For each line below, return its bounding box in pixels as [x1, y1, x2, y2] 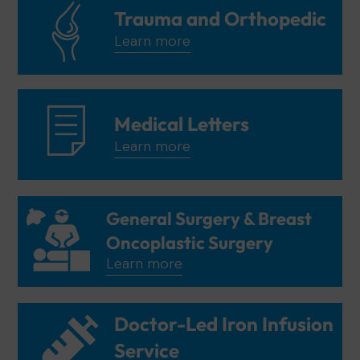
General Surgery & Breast [106, 207, 312, 231]
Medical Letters [114, 111, 249, 136]
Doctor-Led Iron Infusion [114, 312, 333, 337]
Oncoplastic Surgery [106, 231, 273, 255]
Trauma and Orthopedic [114, 6, 326, 31]
